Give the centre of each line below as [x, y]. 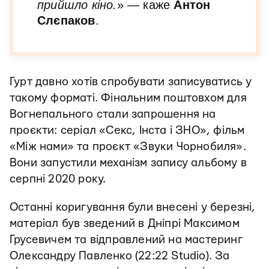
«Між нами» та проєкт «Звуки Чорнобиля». [128, 147]
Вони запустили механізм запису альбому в [128, 163]
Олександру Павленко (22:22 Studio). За [120, 256]
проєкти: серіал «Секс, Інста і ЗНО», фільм [127, 131]
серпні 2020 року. [58, 179]
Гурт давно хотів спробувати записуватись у [131, 82]
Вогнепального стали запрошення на [113, 114]
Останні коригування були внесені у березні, [133, 207]
